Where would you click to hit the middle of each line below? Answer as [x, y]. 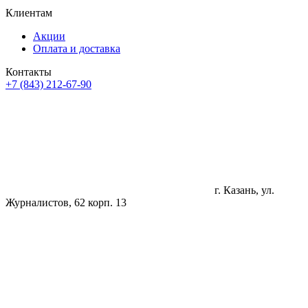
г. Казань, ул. [243, 190]
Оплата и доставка [77, 49]
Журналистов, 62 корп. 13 [66, 203]
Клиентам [29, 13]
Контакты [29, 72]
